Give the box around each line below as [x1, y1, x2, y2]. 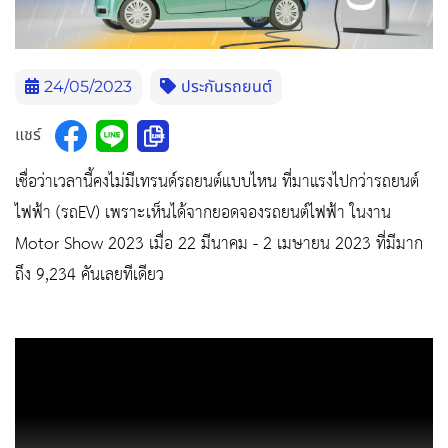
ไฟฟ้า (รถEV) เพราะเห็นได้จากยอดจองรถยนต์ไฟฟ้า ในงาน [15, 196, 391, 229]
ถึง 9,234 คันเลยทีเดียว [15, 258, 169, 291]
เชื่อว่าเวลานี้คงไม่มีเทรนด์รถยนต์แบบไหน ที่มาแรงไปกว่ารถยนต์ [15, 165, 419, 198]
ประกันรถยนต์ [181, 76, 272, 96]
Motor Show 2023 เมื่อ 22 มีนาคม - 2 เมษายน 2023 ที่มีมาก [15, 227, 423, 260]
